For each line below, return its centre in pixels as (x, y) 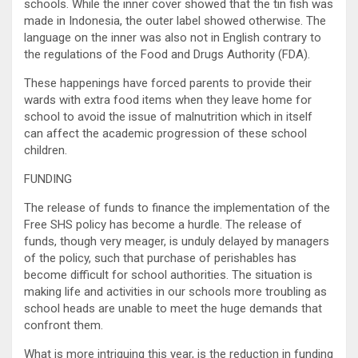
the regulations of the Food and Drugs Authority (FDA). (167, 54)
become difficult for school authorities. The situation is (168, 274)
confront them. (64, 325)
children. (46, 150)
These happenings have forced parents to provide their (168, 83)
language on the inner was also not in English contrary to (173, 37)
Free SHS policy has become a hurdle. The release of (163, 224)
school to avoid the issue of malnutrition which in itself (168, 116)
